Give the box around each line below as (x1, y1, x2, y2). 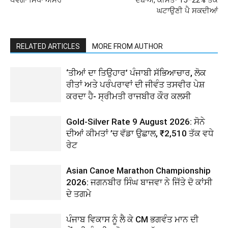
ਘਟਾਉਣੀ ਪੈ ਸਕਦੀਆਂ (157, 6, 218, 15)
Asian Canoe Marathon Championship (66, 165, 211, 176)
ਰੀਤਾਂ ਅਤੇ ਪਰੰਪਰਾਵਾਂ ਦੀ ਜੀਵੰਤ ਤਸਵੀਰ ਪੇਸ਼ (66, 79, 205, 90)
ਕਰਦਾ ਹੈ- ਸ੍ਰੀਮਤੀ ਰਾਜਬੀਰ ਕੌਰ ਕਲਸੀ (66, 91, 191, 101)
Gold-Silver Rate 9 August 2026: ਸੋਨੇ (66, 117, 205, 127)
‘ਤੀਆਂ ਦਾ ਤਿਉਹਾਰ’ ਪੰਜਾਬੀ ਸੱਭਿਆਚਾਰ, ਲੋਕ (66, 68, 206, 78)
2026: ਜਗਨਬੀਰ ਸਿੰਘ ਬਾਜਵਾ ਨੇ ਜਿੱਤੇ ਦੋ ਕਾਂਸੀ (66, 177, 212, 187)
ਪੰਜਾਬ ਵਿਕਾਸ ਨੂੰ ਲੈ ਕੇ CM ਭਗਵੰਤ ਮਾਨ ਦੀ (66, 214, 198, 224)
